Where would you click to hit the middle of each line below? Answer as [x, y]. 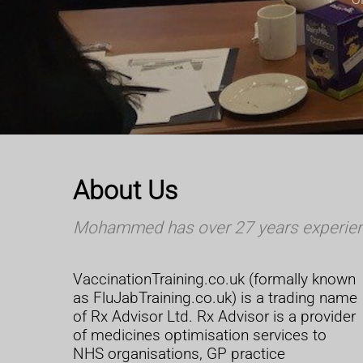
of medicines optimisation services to [200, 335]
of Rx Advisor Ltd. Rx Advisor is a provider [214, 317]
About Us [125, 191]
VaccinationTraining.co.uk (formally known [214, 280]
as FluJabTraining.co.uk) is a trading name [215, 298]
